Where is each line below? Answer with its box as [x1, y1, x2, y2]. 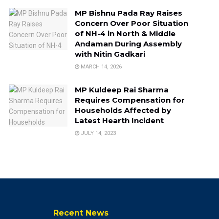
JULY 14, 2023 [79, 130, 116, 136]
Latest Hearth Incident [74, 115, 164, 125]
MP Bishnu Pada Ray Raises [74, 8, 182, 18]
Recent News [53, 208, 109, 218]
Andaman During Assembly [74, 39, 182, 48]
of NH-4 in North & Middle [74, 28, 175, 38]
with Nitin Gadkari [74, 49, 145, 59]
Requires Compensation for [74, 95, 185, 105]
